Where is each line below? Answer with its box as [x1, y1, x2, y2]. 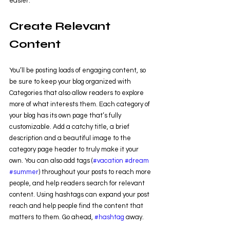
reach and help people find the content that [9, 202, 145, 210]
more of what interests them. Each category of [9, 101, 151, 108]
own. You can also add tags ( [9, 157, 93, 165]
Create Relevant [9, 20, 113, 33]
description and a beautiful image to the [9, 135, 132, 142]
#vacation [93, 157, 123, 165]
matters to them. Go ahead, [9, 214, 94, 221]
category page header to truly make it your [9, 146, 140, 154]
